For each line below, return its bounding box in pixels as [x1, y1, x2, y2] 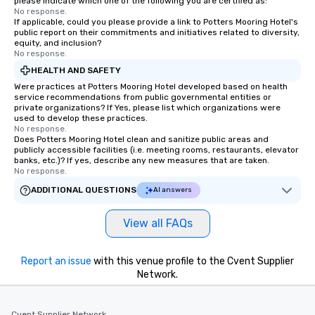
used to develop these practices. [14, 113, 148, 123]
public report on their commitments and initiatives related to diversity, [14, 27, 300, 37]
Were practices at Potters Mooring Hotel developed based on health [14, 82, 288, 91]
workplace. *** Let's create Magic [223, 26, 269, 36]
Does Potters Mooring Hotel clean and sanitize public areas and [14, 134, 269, 144]
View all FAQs [122, 217, 193, 230]
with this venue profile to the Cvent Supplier [91, 255, 294, 267]
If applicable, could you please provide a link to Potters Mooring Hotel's [14, 17, 298, 27]
